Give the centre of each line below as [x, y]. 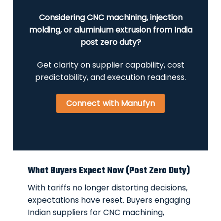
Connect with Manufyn [110, 104]
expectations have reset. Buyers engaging [109, 200]
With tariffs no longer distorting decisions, [108, 188]
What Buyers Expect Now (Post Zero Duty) [109, 171]
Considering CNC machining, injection [110, 18]
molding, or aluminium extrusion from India [110, 30]
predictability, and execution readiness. [110, 77]
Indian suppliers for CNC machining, [96, 213]
